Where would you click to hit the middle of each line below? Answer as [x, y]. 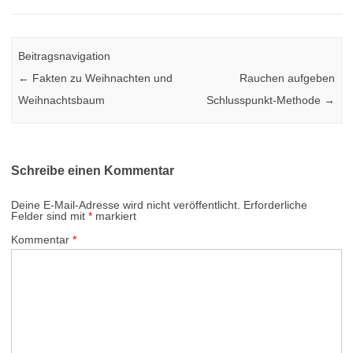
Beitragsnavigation [65, 56]
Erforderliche [275, 205]
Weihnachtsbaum [62, 100]
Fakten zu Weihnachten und [101, 78]
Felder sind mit [50, 216]
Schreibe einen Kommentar [93, 171]
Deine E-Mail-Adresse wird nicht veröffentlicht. [126, 205]
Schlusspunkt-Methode [265, 100]
